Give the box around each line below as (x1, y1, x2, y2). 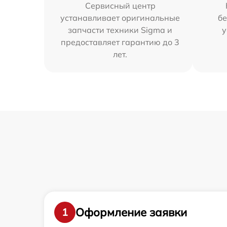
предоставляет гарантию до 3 (61, 37, 180, 48)
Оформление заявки (75, 205, 187, 219)
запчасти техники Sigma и (68, 25, 173, 35)
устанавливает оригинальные (60, 13, 180, 23)
